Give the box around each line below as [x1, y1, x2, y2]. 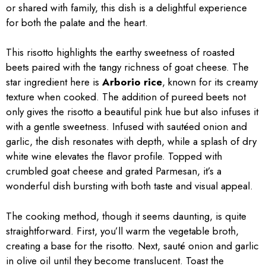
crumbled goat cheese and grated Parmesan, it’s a [6, 164, 221, 178]
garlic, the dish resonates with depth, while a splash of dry [6, 134, 256, 148]
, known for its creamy [162, 75, 258, 89]
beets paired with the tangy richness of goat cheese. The [6, 60, 249, 74]
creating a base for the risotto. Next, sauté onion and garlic [6, 238, 259, 253]
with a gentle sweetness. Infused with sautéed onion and [6, 119, 247, 134]
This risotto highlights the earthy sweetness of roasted [6, 45, 235, 59]
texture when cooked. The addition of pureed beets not [6, 90, 246, 104]
